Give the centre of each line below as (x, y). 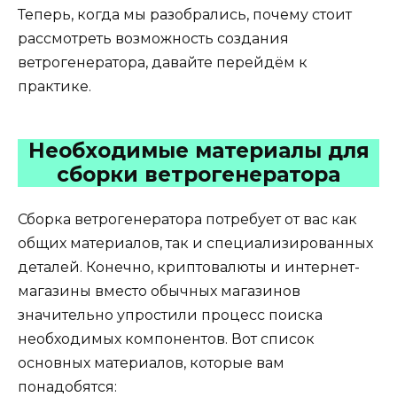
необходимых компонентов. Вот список (166, 339)
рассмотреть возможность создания (153, 38)
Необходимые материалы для (198, 150)
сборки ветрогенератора (198, 174)
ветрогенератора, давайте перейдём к (163, 62)
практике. (54, 86)
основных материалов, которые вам (151, 362)
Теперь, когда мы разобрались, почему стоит (185, 14)
